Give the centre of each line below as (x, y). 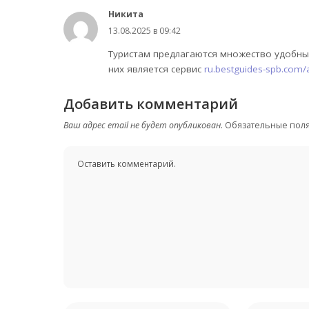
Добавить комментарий (151, 104)
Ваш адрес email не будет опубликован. (143, 126)
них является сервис (156, 69)
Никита (126, 14)
